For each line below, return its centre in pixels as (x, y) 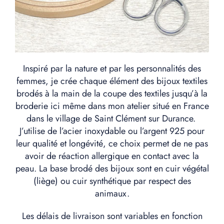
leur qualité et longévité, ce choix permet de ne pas (112, 143)
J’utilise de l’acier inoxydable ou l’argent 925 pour (112, 131)
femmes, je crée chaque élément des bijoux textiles (112, 81)
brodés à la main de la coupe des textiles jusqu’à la (112, 93)
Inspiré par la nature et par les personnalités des (112, 68)
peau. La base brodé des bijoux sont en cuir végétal (112, 168)
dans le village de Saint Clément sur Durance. (112, 118)
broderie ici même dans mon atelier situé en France (112, 106)
